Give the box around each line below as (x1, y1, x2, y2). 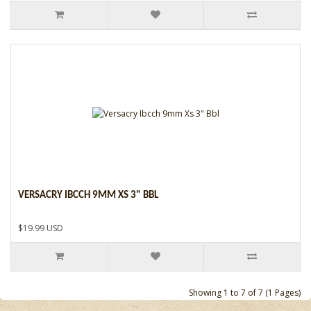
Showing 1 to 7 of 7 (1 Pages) (189, 286, 301, 299)
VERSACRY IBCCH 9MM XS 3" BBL (18, 190, 158, 201)
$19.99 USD (18, 221, 63, 234)
